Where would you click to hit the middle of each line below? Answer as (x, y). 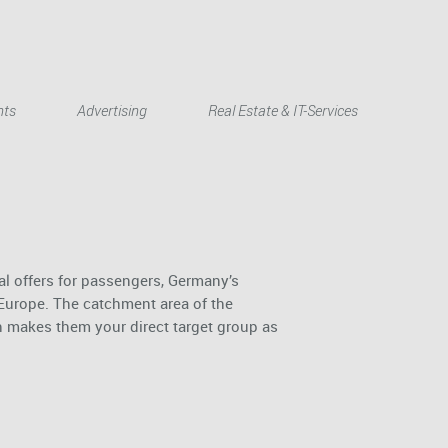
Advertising (112, 109)
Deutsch (320, 90)
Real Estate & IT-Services (283, 109)
